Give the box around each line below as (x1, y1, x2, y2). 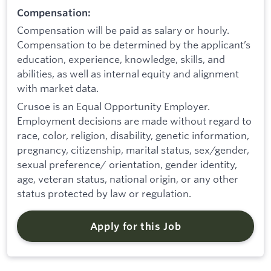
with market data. (17, 82, 99, 95)
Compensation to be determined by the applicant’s (17, 38, 250, 51)
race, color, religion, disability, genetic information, (17, 128, 249, 142)
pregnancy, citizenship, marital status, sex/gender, (17, 143, 249, 156)
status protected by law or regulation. (17, 186, 191, 200)
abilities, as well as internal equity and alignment (17, 67, 239, 80)
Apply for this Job (90, 220, 181, 232)
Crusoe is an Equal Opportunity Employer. (17, 99, 210, 113)
